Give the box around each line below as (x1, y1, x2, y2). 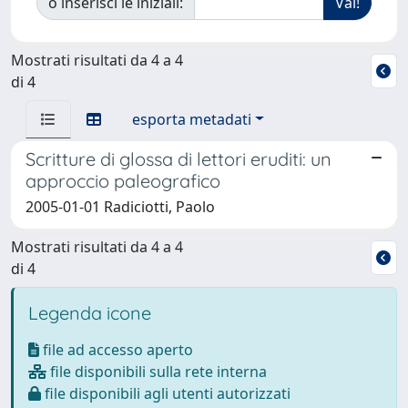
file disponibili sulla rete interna (46, 361, 267, 382)
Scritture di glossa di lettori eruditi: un (25, 147, 331, 170)
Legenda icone (28, 301, 151, 324)
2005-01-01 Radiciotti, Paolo (25, 196, 215, 217)
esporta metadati (132, 108, 251, 129)
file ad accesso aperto (39, 339, 193, 360)
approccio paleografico (25, 168, 220, 192)
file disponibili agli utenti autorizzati (41, 382, 291, 403)
